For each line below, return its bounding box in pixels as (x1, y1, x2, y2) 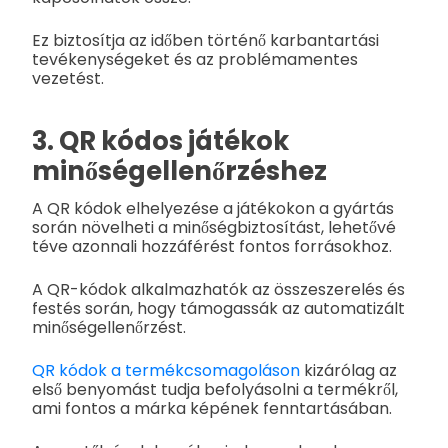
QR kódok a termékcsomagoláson (32, 359, 300, 383)
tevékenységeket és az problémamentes (32, 48, 358, 71)
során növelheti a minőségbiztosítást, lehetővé (32, 216, 396, 240)
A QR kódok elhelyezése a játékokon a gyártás (32, 197, 394, 221)
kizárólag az (300, 359, 397, 383)
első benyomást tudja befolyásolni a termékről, (32, 378, 398, 402)
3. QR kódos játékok (32, 123, 289, 160)
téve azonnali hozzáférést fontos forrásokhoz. (32, 235, 392, 259)
